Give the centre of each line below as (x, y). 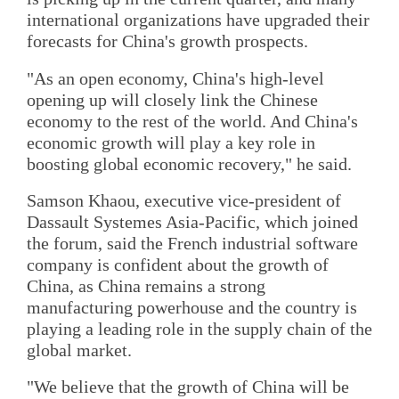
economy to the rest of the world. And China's (192, 121)
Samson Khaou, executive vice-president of (184, 201)
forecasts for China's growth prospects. (167, 41)
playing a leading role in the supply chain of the (199, 329)
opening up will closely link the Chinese (172, 99)
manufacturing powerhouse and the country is (192, 308)
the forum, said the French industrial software (192, 244)
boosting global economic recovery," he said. (189, 163)
